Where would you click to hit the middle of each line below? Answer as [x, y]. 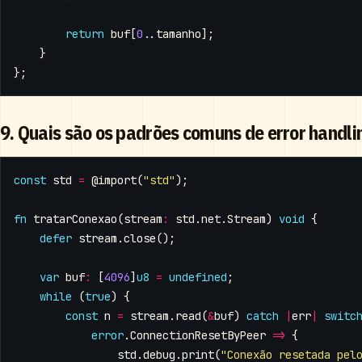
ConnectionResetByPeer [198, 335]
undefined [198, 277]
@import [114, 180]
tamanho [179, 34]
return [85, 34]
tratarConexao [75, 219]
